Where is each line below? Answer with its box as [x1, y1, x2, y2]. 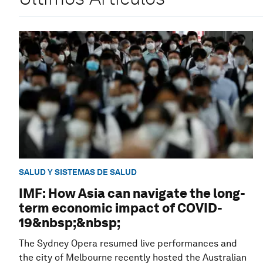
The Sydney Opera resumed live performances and [19, 238, 237, 249]
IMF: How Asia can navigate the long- [19, 186, 245, 201]
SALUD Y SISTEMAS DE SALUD [19, 167, 137, 177]
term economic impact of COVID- [19, 200, 222, 216]
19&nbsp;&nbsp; [19, 215, 120, 231]
